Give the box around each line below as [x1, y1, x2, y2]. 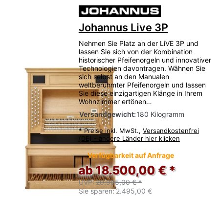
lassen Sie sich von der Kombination [78, 47, 193, 56]
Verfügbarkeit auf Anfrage [88, 151, 175, 160]
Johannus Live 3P [78, 21, 168, 34]
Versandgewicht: [79, 110, 136, 119]
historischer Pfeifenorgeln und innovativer [78, 56, 211, 65]
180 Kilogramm [136, 110, 184, 119]
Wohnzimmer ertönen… [78, 97, 152, 106]
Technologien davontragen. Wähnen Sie [78, 64, 205, 73]
